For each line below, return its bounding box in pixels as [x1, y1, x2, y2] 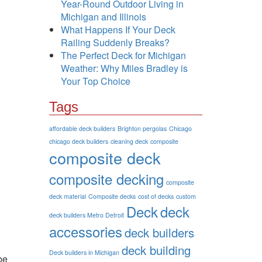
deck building [121, 242, 191, 258]
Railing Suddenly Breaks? [60, 36, 170, 49]
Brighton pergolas [117, 124, 167, 133]
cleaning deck [110, 137, 148, 146]
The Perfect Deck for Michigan [60, 49, 186, 62]
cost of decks [137, 192, 174, 201]
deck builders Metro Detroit [49, 211, 124, 219]
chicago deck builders [49, 137, 108, 146]
